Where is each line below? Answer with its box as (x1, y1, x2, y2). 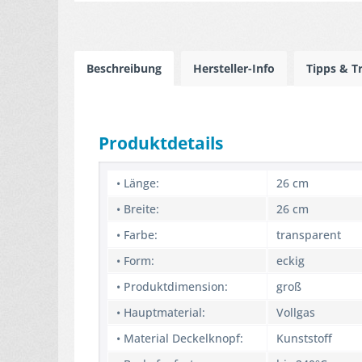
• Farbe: (116, 227, 158, 242)
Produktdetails (99, 132, 223, 154)
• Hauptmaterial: (116, 305, 205, 320)
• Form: (116, 253, 154, 268)
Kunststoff (276, 330, 332, 346)
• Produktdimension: (116, 279, 228, 294)
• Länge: (116, 175, 159, 191)
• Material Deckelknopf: (116, 330, 243, 346)
